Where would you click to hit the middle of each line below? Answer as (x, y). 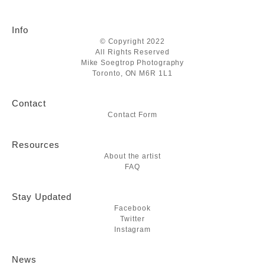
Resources (36, 145)
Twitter (132, 219)
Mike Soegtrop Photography (132, 63)
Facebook (132, 208)
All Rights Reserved (132, 52)
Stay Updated (42, 197)
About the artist (132, 156)
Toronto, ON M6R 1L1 (132, 73)
